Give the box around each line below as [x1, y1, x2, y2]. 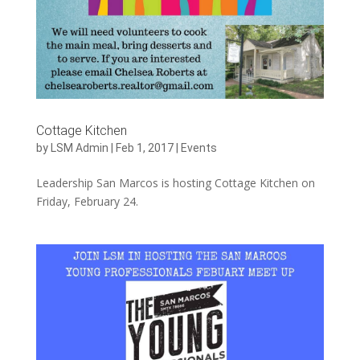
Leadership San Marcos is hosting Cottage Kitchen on [35, 175, 315, 191]
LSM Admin [50, 141, 108, 155]
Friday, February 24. [35, 194, 138, 210]
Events [180, 141, 217, 155]
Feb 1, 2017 [115, 141, 174, 155]
